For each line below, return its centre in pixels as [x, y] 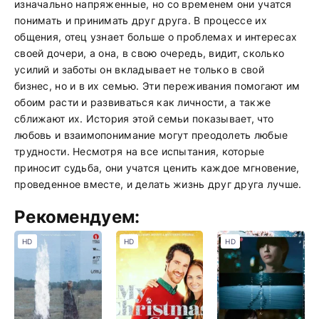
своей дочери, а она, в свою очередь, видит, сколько [150, 53]
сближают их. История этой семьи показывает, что [144, 119]
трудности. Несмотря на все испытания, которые [140, 151]
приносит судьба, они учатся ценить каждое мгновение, [157, 168]
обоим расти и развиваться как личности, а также [143, 102]
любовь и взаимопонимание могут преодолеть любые [151, 135]
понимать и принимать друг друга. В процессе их [141, 20]
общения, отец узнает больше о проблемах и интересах [156, 37]
